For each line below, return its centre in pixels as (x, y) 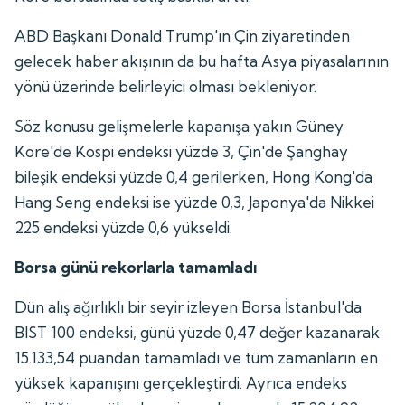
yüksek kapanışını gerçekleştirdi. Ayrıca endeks (181, 382)
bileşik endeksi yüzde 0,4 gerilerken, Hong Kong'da (194, 176)
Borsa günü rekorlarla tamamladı (136, 267)
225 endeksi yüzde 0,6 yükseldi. (124, 227)
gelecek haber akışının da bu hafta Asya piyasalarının (202, 61)
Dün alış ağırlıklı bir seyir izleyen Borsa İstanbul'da (188, 306)
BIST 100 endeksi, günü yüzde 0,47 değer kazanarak (198, 332)
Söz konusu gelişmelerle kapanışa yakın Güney (179, 126)
